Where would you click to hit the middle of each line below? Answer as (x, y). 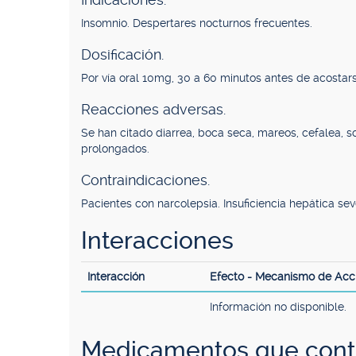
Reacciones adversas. (153, 109)
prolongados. (115, 149)
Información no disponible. (278, 307)
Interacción (116, 277)
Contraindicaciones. (145, 180)
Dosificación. (122, 54)
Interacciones (157, 240)
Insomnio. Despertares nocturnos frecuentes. (197, 23)
